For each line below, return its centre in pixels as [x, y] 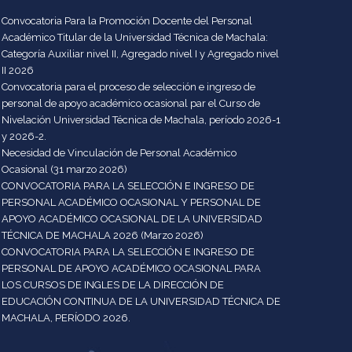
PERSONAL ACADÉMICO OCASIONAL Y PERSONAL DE [132, 202]
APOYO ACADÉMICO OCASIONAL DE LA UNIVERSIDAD [132, 218]
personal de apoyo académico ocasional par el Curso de [131, 103]
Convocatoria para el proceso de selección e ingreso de [129, 86]
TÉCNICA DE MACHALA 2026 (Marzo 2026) [103, 235]
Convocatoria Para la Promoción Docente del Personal [127, 20]
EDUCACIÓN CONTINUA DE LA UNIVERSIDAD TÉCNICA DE [141, 301]
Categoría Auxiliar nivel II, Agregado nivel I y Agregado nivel [141, 53]
